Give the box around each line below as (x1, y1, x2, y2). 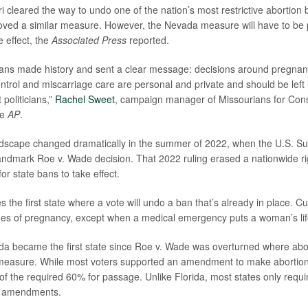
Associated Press (51, 33, 126, 47)
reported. (126, 33, 169, 47)
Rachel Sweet (54, 92, 115, 107)
